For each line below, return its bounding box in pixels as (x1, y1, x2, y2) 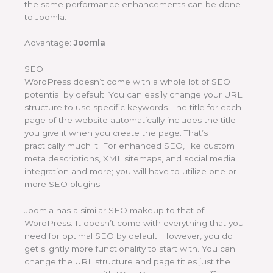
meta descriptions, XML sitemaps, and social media (24, 154, 235, 164)
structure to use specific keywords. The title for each (24, 102, 241, 113)
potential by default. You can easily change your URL (24, 90, 242, 100)
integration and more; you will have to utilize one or (24, 166, 236, 177)
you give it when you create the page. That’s (24, 128, 208, 138)
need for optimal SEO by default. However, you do (24, 231, 233, 241)
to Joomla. (24, 12, 66, 22)
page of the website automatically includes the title (24, 115, 236, 126)
